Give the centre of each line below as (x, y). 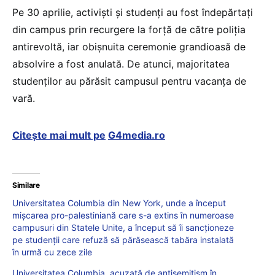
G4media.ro (137, 135)
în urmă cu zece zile (52, 252)
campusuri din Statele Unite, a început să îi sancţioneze (123, 228)
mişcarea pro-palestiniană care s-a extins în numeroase (123, 215)
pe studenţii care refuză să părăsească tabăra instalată (123, 240)
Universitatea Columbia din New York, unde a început (119, 203)
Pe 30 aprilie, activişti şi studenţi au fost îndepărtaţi (133, 13)
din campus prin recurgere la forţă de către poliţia (129, 30)
